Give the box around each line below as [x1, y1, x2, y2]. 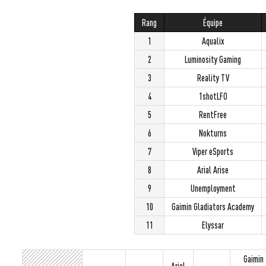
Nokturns [199, 126, 227, 139]
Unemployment [190, 182, 236, 194]
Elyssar [202, 218, 224, 231]
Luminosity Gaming [185, 53, 242, 65]
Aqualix [201, 34, 224, 47]
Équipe [203, 16, 223, 28]
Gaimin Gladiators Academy [172, 200, 255, 213]
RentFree [199, 108, 227, 121]
